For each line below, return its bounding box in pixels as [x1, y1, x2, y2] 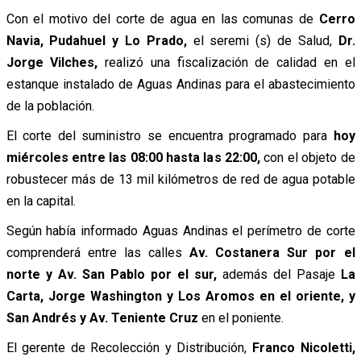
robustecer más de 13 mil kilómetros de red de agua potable [6, 171, 355, 187]
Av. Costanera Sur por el [189, 244, 355, 260]
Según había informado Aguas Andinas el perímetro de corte [6, 222, 355, 239]
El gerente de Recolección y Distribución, [6, 339, 252, 355]
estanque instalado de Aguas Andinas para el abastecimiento [6, 76, 355, 92]
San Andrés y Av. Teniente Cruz [6, 309, 198, 326]
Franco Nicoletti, [251, 339, 355, 355]
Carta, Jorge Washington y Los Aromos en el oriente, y [6, 288, 355, 304]
